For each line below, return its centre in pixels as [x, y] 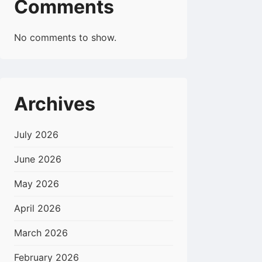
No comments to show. [65, 38]
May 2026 [37, 184]
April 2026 [37, 208]
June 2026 [38, 159]
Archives [55, 104]
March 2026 [41, 233]
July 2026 [36, 135]
